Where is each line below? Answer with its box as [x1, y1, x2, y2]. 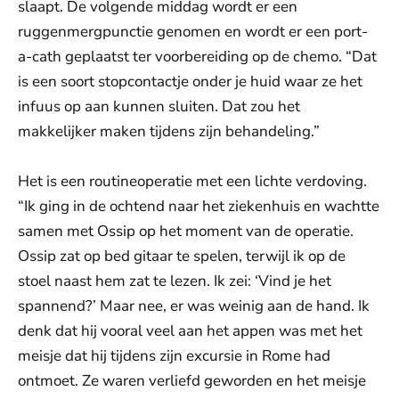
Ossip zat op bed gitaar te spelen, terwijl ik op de [18, 246, 346, 267]
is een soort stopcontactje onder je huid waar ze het [18, 71, 362, 93]
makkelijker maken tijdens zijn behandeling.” [18, 121, 320, 142]
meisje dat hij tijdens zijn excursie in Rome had [18, 346, 330, 367]
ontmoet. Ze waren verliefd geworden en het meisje [18, 370, 366, 392]
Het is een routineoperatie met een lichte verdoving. [18, 171, 367, 192]
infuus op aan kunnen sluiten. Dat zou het [18, 96, 300, 118]
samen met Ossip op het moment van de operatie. [18, 221, 354, 242]
